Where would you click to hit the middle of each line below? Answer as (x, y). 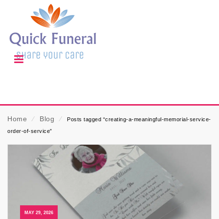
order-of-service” (30, 131)
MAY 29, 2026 (39, 213)
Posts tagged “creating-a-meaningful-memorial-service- (139, 119)
